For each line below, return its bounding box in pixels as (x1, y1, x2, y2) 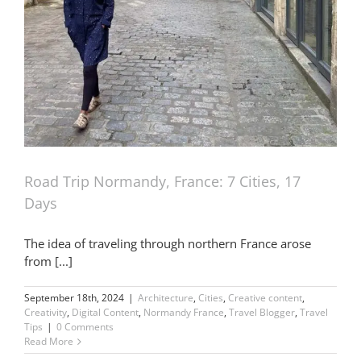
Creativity (24, 305, 67, 320)
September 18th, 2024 (24, 291, 124, 305)
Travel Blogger (229, 305, 295, 320)
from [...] (24, 253, 73, 270)
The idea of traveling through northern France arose (24, 235, 311, 252)
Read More (24, 334, 73, 349)
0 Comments (56, 320, 114, 334)
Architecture (138, 291, 193, 305)
